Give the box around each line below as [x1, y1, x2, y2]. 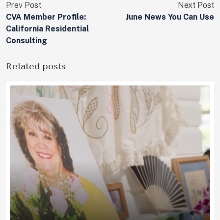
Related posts [6, 61, 66, 72]
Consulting [6, 36, 47, 46]
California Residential [6, 24, 89, 34]
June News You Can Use [126, 12, 214, 22]
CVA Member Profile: [6, 12, 86, 22]
